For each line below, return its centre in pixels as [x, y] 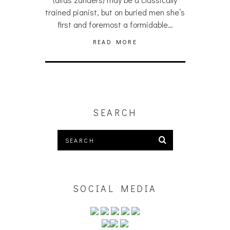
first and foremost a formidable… [115, 24]
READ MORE [115, 42]
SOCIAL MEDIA [115, 188]
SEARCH [115, 112]
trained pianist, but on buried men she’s [115, 12]
